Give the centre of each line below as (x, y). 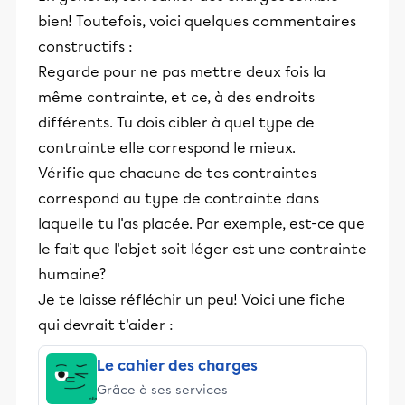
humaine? (72, 274)
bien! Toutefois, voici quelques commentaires (197, 21)
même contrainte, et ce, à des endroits (176, 97)
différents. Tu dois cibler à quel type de (176, 122)
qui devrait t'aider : (106, 325)
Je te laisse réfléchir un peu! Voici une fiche (192, 300)
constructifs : (85, 47)
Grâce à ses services (162, 390)
